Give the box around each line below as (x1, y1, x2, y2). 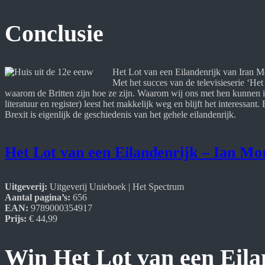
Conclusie (5, 20, 104, 47)
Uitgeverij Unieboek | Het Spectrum (50, 181, 184, 192)
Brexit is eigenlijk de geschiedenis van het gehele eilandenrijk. (5, 109, 236, 120)
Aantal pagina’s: (5, 192, 70, 202)
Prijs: (5, 213, 29, 224)
